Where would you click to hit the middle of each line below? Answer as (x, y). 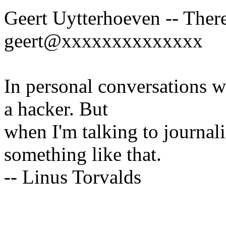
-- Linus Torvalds (73, 177)
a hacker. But (56, 109)
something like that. (83, 154)
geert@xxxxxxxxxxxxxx (103, 41)
